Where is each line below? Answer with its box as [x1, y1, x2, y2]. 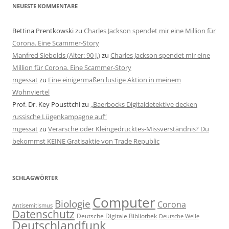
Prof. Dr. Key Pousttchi [12, 99, 80, 109]
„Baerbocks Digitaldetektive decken [90, 99, 197, 109]
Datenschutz [12, 207, 75, 221]
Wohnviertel [12, 87, 50, 97]
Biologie [55, 196, 90, 211]
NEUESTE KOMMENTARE [12, 2, 78, 10]
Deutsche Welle [159, 212, 199, 220]
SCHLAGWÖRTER [12, 173, 58, 181]
